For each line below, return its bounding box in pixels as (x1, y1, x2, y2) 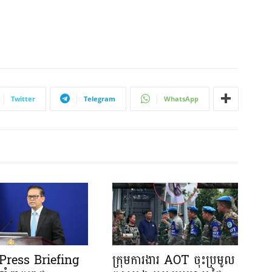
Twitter (11, 93, 35, 103)
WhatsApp (164, 93, 199, 103)
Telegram (84, 93, 115, 103)
